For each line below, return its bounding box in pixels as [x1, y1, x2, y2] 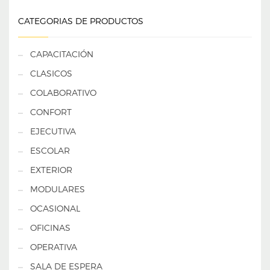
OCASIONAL [30, 203, 80, 214]
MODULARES [30, 184, 85, 195]
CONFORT [30, 107, 72, 118]
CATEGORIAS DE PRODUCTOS [18, 16, 143, 27]
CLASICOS [30, 68, 72, 79]
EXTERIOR [30, 165, 72, 175]
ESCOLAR [30, 145, 70, 156]
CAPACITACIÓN [30, 49, 93, 60]
